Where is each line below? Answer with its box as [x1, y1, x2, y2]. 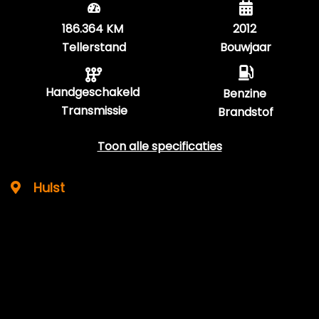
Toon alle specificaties [97, 138, 222, 155]
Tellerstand [62, 39, 126, 56]
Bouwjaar [220, 39, 271, 56]
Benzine [222, 85, 266, 102]
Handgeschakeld [46, 84, 140, 100]
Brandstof [218, 104, 273, 120]
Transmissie [61, 103, 127, 119]
